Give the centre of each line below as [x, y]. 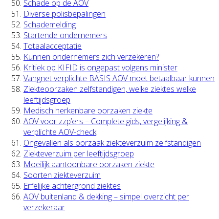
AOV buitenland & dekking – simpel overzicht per [106, 196]
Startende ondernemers [65, 35]
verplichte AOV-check [60, 132]
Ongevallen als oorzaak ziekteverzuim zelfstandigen [112, 142]
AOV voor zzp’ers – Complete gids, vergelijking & [106, 121]
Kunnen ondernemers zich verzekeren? [91, 56]
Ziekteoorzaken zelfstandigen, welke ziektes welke [110, 89]
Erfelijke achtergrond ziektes [72, 186]
